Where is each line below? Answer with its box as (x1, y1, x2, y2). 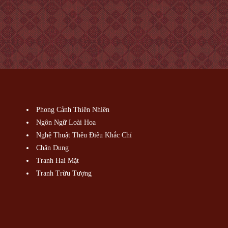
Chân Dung (36, 144, 69, 152)
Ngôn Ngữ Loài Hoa (36, 119, 96, 126)
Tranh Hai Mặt (36, 157, 79, 164)
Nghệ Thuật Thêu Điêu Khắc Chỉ (36, 131, 132, 139)
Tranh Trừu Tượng (36, 169, 92, 177)
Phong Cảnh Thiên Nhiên (36, 106, 110, 113)
